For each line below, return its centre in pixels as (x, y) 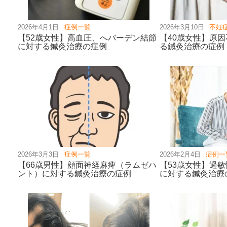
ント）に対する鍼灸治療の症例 (74, 174)
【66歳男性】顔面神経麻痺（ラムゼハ (87, 165)
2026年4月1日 (38, 27)
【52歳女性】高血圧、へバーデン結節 (87, 38)
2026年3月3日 (38, 154)
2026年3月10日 (182, 27)
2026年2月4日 (180, 154)
